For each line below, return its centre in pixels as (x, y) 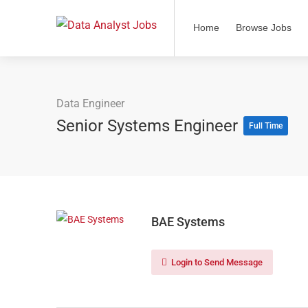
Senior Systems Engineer (149, 126)
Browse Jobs (264, 27)
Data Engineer (90, 103)
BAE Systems (188, 222)
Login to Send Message (216, 262)
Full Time (266, 126)
